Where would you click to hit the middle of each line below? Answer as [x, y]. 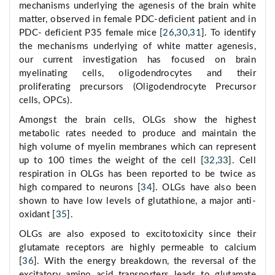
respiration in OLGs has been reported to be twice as [137, 174]
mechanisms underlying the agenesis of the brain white [137, 6]
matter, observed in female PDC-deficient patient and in [137, 20]
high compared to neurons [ [80, 188]
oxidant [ [37, 215]
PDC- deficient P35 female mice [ [91, 33]
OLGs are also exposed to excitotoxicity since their [137, 234]
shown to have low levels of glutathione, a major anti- [137, 201]
